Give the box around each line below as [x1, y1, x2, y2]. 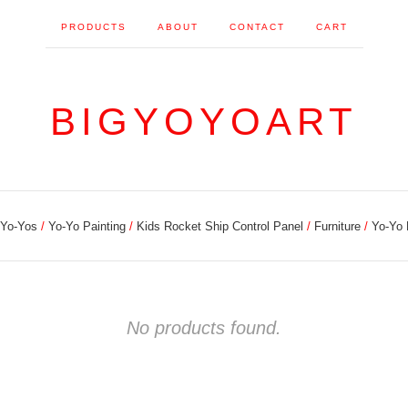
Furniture [313, 219, 361, 233]
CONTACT [229, 22, 285, 32]
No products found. [127, 318, 281, 338]
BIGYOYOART [50, 100, 358, 143]
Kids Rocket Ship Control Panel [136, 219, 303, 233]
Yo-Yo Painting [47, 219, 126, 233]
